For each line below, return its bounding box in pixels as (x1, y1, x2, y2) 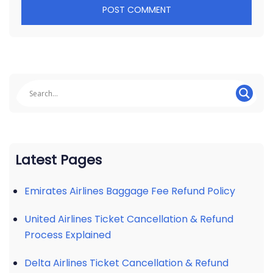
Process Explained (24, 228, 111, 242)
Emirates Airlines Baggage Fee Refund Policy (24, 184, 235, 198)
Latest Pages (15, 151, 102, 169)
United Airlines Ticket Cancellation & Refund (24, 212, 233, 226)
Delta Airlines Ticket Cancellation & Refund (24, 256, 229, 270)
